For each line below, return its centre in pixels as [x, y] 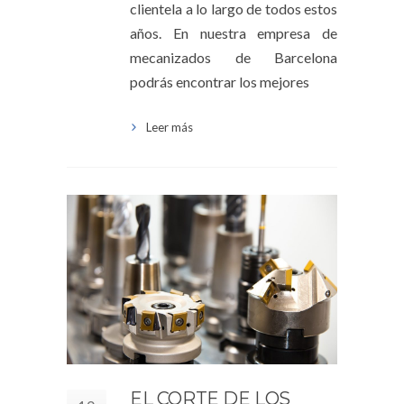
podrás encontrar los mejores [220, 82]
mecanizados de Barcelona [234, 58]
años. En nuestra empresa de [234, 33]
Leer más [170, 128]
